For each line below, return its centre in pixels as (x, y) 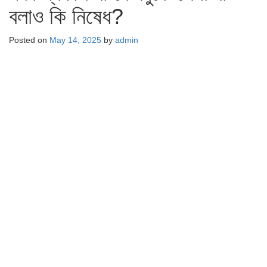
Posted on (29, 40)
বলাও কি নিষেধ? (66, 16)
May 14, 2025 (75, 40)
